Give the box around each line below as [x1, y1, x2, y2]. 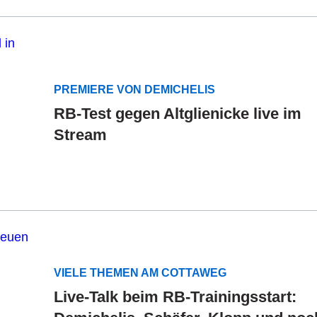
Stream [54, 125, 107, 144]
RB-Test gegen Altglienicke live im [54, 104, 301, 122]
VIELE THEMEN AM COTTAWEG [54, 266, 226, 279]
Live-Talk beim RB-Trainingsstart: [54, 287, 296, 306]
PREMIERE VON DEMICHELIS [54, 83, 215, 96]
